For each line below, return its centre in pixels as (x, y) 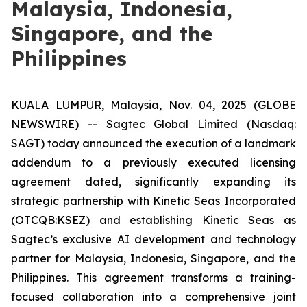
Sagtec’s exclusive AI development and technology (153, 239)
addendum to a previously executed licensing (153, 162)
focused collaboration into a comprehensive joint (153, 297)
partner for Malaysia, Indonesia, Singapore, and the (153, 258)
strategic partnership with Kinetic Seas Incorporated (153, 201)
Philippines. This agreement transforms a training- (153, 278)
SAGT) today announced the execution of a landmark (153, 143)
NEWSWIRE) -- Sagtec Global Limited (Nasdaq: (153, 124)
